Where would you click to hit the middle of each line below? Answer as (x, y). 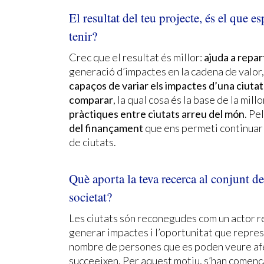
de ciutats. (93, 142)
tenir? (83, 36)
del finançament (106, 128)
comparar (91, 99)
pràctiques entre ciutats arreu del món (157, 113)
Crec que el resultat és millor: (136, 57)
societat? (90, 197)
